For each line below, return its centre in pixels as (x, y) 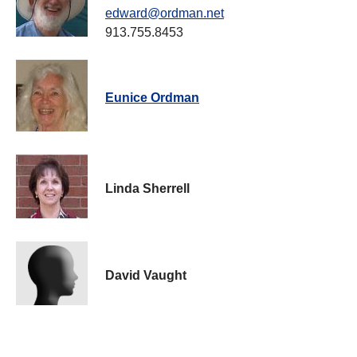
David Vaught (146, 276)
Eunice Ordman (152, 98)
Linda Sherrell (147, 189)
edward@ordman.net (165, 14)
